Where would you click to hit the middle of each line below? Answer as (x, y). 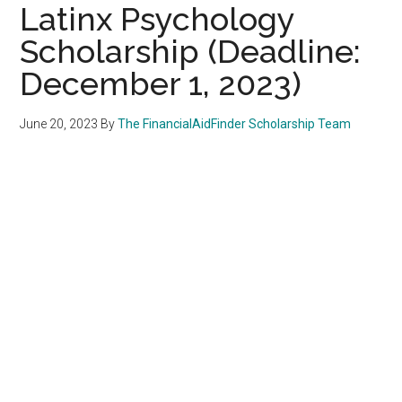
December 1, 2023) (161, 83)
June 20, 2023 (59, 123)
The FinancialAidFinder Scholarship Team (235, 123)
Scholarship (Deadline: (191, 51)
